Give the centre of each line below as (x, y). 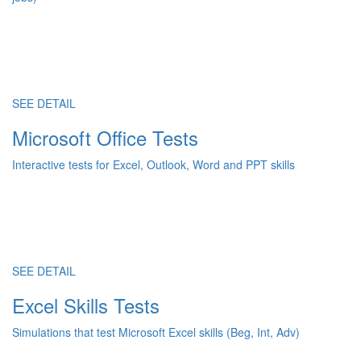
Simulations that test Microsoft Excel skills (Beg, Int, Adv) (156, 332)
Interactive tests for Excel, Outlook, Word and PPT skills (154, 164)
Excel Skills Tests (86, 305)
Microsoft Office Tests (105, 137)
